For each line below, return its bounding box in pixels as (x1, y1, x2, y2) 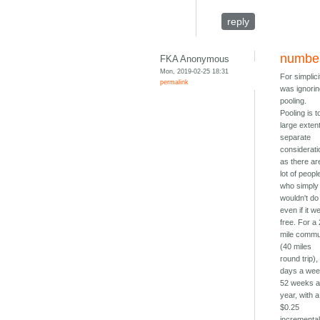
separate (280, 133, 311, 142)
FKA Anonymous (160, 54, 230, 65)
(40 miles (280, 242, 312, 251)
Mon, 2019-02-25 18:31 (160, 67, 229, 76)
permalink (160, 78, 189, 86)
